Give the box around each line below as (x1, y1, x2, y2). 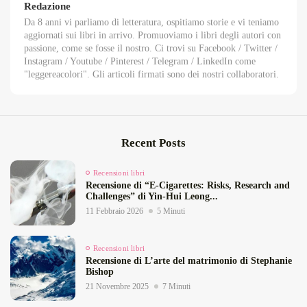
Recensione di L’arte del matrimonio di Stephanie (86, 255, 292, 266)
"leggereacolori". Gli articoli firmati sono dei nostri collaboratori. (24, 69, 279, 79)
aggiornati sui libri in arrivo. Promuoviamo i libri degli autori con (24, 29, 281, 40)
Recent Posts (121, 136, 186, 149)
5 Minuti (157, 206, 185, 216)
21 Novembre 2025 (86, 281, 149, 291)
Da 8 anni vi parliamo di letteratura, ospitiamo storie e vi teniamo (24, 16, 279, 27)
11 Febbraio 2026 (86, 206, 143, 216)
